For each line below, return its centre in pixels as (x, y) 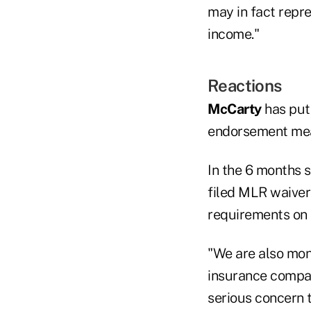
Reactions (245, 86)
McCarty (235, 109)
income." (233, 34)
